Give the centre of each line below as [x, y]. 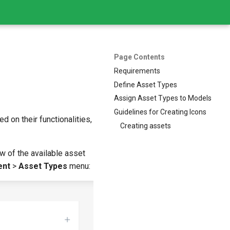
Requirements [137, 71]
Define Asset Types [146, 84]
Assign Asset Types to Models [163, 98]
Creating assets [146, 126]
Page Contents [139, 57]
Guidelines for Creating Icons [160, 112]
